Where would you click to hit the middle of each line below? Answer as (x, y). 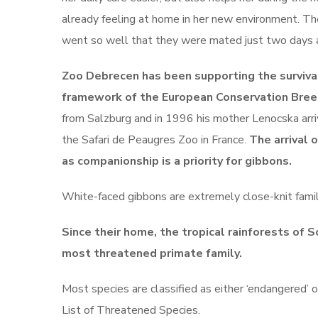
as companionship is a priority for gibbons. (177, 161)
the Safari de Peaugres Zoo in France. (155, 140)
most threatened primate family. (153, 253)
